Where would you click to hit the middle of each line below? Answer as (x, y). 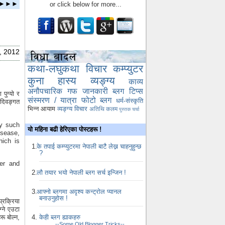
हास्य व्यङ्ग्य (86, 81)
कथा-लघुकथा (53, 69)
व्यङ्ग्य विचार (72, 109)
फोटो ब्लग (96, 100)
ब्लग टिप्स (128, 91)
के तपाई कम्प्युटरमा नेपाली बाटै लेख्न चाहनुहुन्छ (89, 147)
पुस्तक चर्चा (129, 109)
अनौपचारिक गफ (52, 91)
